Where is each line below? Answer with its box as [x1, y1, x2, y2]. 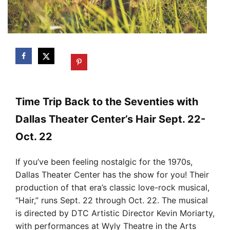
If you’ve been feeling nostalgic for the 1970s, [15, 156, 193, 167]
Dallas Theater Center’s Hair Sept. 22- [15, 112, 205, 125]
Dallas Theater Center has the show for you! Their [15, 169, 209, 180]
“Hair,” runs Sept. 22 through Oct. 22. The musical [15, 195, 208, 205]
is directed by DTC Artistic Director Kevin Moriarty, [15, 207, 215, 218]
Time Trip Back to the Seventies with [15, 95, 198, 108]
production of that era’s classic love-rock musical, [15, 182, 209, 193]
